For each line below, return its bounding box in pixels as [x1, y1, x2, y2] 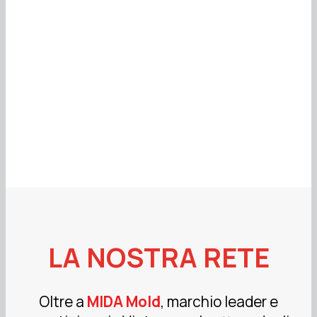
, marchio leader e [161, 291, 278, 311]
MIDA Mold [87, 291, 161, 311]
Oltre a [39, 291, 87, 311]
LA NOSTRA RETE [47, 238, 270, 276]
